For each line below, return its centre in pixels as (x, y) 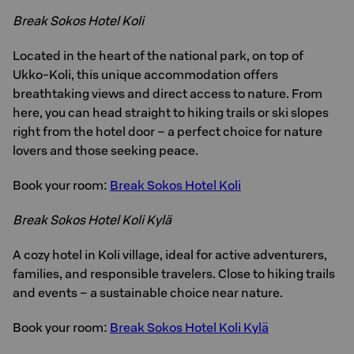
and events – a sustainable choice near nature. (148, 292)
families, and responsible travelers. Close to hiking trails (174, 273)
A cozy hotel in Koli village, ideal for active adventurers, (170, 254)
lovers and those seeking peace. (105, 150)
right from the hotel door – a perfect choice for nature (168, 131)
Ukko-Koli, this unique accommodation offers (145, 74)
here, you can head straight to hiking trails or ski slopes (171, 112)
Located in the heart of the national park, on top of (158, 55)
